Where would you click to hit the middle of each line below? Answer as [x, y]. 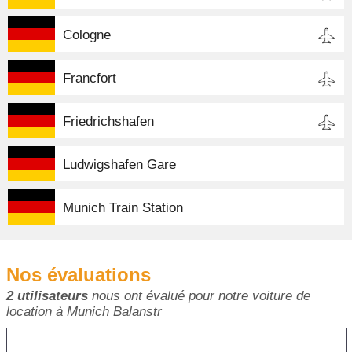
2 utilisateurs [47, 295]
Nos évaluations [79, 274]
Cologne [87, 35]
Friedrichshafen [108, 121]
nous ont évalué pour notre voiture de [199, 295]
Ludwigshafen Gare [119, 164]
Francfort [90, 78]
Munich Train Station [123, 207]
